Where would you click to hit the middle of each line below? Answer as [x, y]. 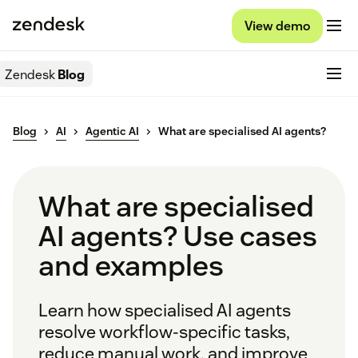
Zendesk [30, 74]
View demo [277, 26]
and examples [131, 266]
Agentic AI [112, 131]
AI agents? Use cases [178, 236]
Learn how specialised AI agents [165, 310]
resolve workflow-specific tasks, [164, 332]
